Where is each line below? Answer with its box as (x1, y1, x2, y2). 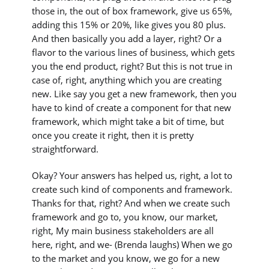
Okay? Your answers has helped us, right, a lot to (32, 169, 233, 181)
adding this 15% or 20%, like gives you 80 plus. (32, 19, 226, 31)
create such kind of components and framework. (32, 183, 233, 195)
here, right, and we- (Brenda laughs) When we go (32, 238, 233, 250)
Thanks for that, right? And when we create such (32, 196, 231, 209)
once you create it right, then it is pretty (32, 129, 195, 142)
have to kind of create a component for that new (32, 101, 232, 114)
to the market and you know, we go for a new (32, 252, 220, 264)
